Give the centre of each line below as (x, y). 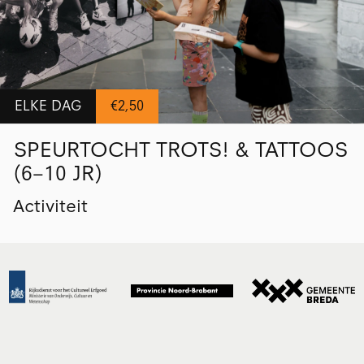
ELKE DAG (48, 105)
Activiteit (50, 206)
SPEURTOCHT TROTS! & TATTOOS (180, 150)
